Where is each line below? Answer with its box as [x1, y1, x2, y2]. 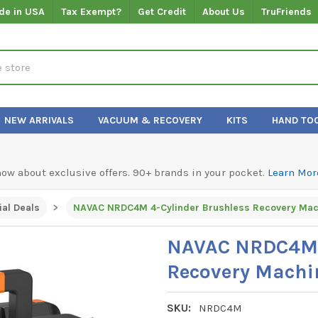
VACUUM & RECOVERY [98, 114, 203, 126]
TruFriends [261, 5, 312, 18]
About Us [202, 5, 246, 18]
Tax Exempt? [61, 5, 122, 18]
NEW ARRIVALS [4, 114, 75, 126]
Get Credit [138, 5, 187, 18]
